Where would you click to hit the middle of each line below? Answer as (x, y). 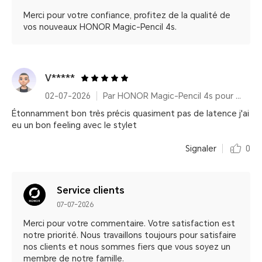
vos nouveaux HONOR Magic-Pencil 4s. (100, 27)
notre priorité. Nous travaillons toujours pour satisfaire (130, 235)
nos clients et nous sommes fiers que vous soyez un (127, 247)
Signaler (201, 149)
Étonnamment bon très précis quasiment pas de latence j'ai (130, 113)
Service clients (91, 190)
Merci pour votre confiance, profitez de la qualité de (127, 15)
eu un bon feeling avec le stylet (74, 125)
